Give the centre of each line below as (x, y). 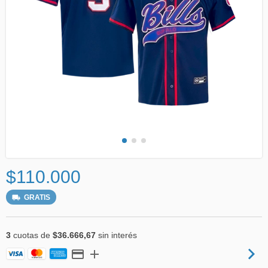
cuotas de (32, 235)
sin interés (116, 235)
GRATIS (37, 197)
